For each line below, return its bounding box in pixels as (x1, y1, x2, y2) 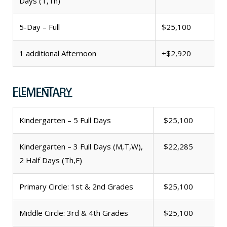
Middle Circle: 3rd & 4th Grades (19, 208, 128, 218)
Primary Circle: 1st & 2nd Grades (19, 181, 133, 192)
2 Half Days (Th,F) (19, 155, 82, 166)
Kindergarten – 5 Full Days (19, 115, 111, 126)
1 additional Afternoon (19, 48, 96, 59)
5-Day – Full (19, 22, 60, 32)
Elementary (13, 84, 72, 100)
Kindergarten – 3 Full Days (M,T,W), (19, 141, 143, 152)
